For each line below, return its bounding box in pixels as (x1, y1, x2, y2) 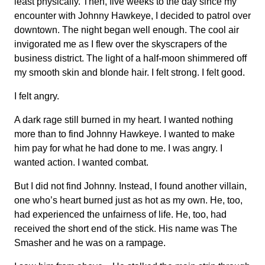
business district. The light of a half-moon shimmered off (14, 53, 247, 63)
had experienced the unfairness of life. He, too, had (14, 209, 227, 219)
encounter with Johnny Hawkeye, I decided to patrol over (14, 11, 251, 21)
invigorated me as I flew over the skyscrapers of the (14, 39, 227, 49)
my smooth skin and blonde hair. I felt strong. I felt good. (14, 67, 245, 77)
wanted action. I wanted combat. (14, 157, 148, 167)
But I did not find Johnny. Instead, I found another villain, (14, 181, 247, 191)
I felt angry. (14, 91, 59, 101)
